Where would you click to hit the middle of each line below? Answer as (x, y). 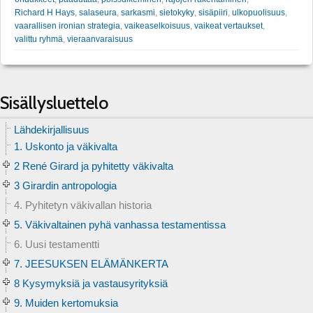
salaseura (98, 12)
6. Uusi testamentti (57, 244)
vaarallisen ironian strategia (67, 26)
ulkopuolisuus (259, 12)
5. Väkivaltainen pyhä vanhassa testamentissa (120, 224)
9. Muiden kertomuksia (66, 303)
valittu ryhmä (39, 39)
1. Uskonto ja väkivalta (66, 146)
